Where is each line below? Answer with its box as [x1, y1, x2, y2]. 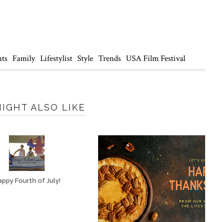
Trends [98, 53, 121, 64]
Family [12, 53, 35, 64]
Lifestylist [40, 53, 72, 64]
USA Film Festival [126, 53, 185, 64]
